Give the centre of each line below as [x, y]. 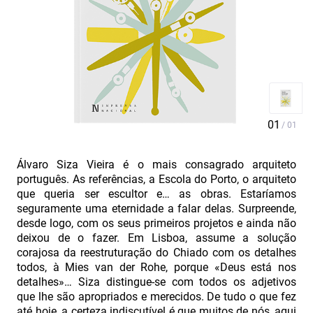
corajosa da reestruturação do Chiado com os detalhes [156, 253]
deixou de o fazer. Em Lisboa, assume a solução [156, 238]
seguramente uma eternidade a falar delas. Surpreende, [156, 209]
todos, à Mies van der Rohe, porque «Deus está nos [156, 267]
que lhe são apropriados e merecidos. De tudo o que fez [156, 297]
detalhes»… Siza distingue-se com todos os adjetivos [156, 282]
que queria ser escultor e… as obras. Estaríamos [156, 194]
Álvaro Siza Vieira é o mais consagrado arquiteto [156, 165]
